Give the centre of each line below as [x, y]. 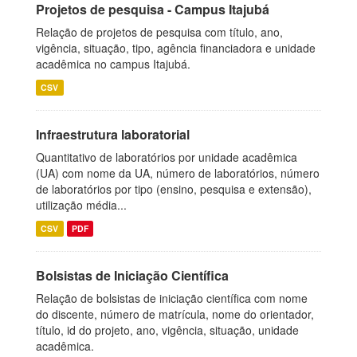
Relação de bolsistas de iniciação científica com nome [172, 298]
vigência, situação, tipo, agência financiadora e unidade [176, 48]
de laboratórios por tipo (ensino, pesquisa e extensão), [174, 189]
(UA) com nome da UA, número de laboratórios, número [178, 173]
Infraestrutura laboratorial [113, 134]
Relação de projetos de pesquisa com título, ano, [159, 32]
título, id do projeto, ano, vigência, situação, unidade [167, 330]
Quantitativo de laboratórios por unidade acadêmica [167, 157]
